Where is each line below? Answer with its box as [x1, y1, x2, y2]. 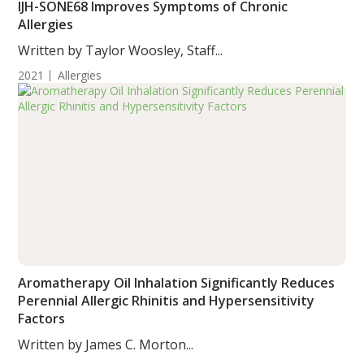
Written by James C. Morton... [18, 336, 194, 353]
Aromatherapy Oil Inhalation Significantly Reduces [18, 274, 336, 292]
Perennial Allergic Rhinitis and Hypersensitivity [18, 292, 315, 310]
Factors [18, 310, 66, 327]
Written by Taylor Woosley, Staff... [18, 41, 223, 59]
